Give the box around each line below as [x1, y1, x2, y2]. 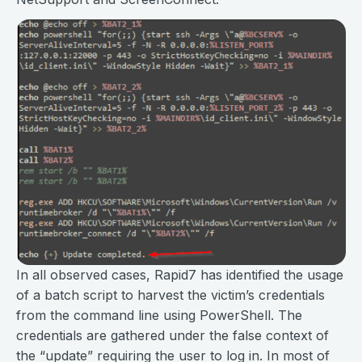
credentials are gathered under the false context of [16, 327, 329, 344]
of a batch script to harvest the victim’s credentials [16, 287, 325, 304]
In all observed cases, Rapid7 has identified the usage [16, 267, 343, 284]
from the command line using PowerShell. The [16, 307, 302, 324]
